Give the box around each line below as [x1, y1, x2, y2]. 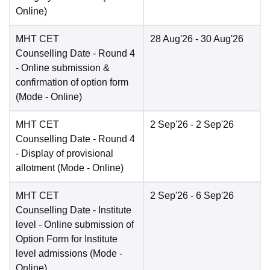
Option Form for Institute [16, 234, 118, 245]
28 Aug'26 [150, 34, 193, 45]
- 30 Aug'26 [193, 34, 243, 45]
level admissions [16, 248, 87, 259]
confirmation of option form [16, 77, 128, 88]
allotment [16, 163, 55, 174]
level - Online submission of [16, 219, 134, 230]
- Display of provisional [16, 148, 113, 159]
